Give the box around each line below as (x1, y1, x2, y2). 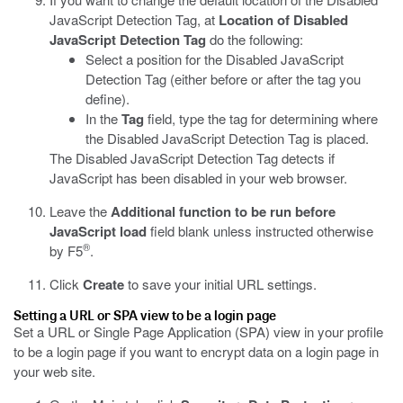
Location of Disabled (219, 10, 348, 30)
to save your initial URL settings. (124, 274, 317, 293)
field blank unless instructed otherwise (147, 221, 373, 240)
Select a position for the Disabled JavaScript (85, 49, 344, 68)
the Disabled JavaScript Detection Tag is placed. (85, 129, 369, 148)
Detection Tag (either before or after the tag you (85, 69, 361, 88)
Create (83, 274, 124, 294)
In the (85, 109, 121, 128)
